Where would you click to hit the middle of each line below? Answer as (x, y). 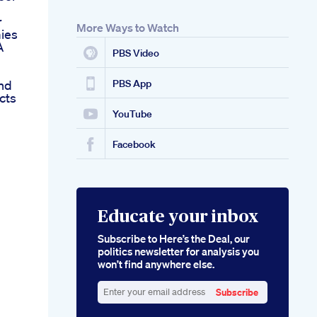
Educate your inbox (178, 218)
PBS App (132, 84)
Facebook (134, 145)
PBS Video (136, 53)
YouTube (132, 114)
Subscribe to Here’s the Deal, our (174, 239)
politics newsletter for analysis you (178, 252)
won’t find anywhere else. (156, 264)
